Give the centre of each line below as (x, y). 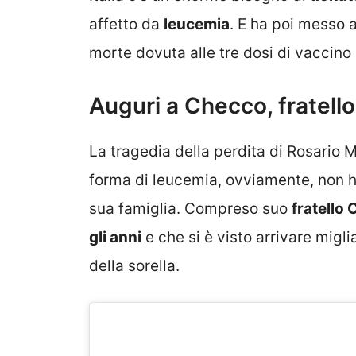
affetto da (126, 25)
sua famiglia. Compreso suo (190, 208)
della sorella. (134, 265)
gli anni (115, 237)
